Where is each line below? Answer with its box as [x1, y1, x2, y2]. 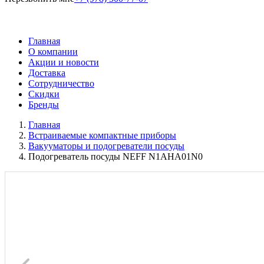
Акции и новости [28, 57, 99, 67]
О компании [28, 47, 78, 57]
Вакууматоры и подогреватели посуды [28, 141, 184, 151]
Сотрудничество [28, 78, 94, 88]
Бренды [28, 100, 59, 110]
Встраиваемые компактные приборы [28, 130, 176, 140]
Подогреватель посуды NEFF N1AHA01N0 [28, 151, 203, 161]
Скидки [28, 89, 60, 99]
